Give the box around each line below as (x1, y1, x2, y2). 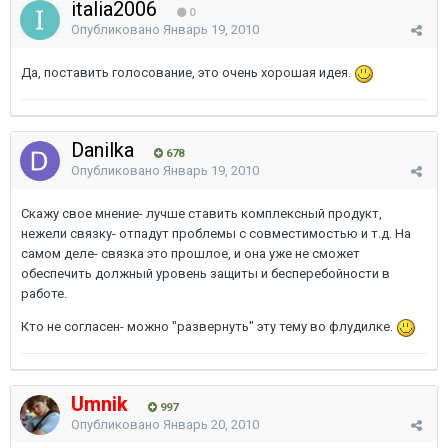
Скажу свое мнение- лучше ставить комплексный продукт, (21, 206, 382, 221)
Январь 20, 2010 (163, 417, 259, 432)
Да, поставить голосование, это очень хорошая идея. (21, 65, 354, 80)
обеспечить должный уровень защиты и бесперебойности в (21, 266, 390, 281)
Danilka (71, 138, 139, 162)
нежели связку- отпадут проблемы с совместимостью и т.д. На (21, 226, 411, 241)
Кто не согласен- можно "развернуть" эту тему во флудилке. (21, 319, 396, 334)
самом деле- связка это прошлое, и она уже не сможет (21, 246, 360, 261)
